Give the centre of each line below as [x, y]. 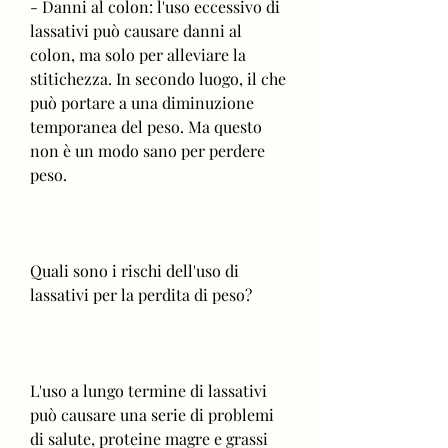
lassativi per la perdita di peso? [141, 294]
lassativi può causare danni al [136, 30]
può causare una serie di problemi [152, 414]
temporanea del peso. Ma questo [146, 126]
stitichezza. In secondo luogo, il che [158, 78]
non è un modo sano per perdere [147, 150]
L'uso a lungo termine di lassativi [148, 390]
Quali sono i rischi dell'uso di [134, 270]
